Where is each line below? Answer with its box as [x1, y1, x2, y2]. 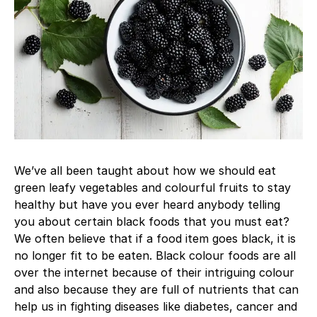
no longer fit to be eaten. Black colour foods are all [14, 248, 296, 263]
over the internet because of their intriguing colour [14, 265, 294, 280]
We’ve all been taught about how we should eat [14, 163, 276, 178]
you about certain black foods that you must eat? [14, 214, 289, 229]
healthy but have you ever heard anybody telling [14, 197, 280, 212]
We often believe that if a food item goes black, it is [14, 231, 296, 246]
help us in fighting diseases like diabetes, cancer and [14, 299, 297, 314]
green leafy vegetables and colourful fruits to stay [14, 180, 291, 195]
